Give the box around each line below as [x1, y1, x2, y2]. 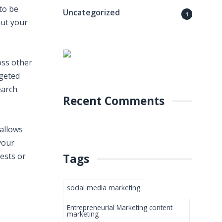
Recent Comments [63, 93, 165, 109]
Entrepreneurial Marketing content [67, 203, 172, 213]
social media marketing [67, 183, 140, 193]
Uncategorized [63, 6, 120, 18]
